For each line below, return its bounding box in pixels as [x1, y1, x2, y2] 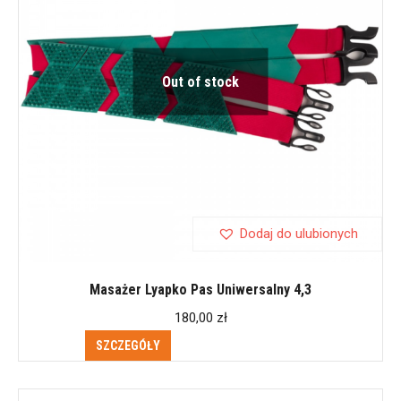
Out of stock [162, 73, 239, 90]
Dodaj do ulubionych [239, 225, 358, 242]
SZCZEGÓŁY [95, 337, 160, 353]
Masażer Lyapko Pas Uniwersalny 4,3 [90, 280, 311, 298]
